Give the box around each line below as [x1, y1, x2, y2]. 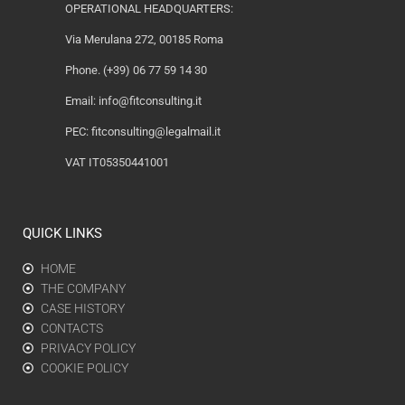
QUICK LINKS [23, 225, 102, 242]
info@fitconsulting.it [98, 94, 202, 108]
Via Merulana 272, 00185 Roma [64, 33, 223, 47]
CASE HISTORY [41, 301, 125, 316]
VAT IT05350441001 [64, 155, 169, 170]
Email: [64, 94, 99, 108]
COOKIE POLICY [41, 361, 128, 376]
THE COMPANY [41, 281, 126, 297]
